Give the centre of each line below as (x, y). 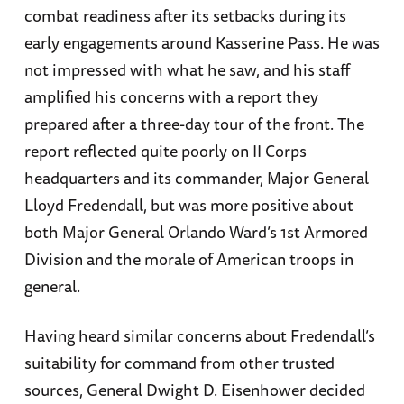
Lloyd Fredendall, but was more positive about (188, 205)
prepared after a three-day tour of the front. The (194, 124)
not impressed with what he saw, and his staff (187, 70)
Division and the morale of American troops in (188, 259)
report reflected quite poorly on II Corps (165, 151)
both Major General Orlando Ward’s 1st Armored (196, 232)
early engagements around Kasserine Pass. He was (202, 43)
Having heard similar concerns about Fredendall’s (199, 336)
